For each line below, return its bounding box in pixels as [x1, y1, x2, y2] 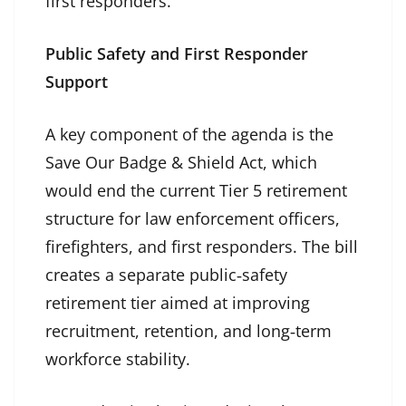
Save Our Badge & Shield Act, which [45, 151, 317, 174]
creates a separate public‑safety [45, 264, 287, 286]
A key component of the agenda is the [45, 123, 333, 146]
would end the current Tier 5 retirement [45, 179, 347, 202]
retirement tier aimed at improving [45, 292, 310, 314]
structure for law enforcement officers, [45, 208, 340, 230]
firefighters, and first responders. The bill [45, 236, 358, 258]
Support [45, 71, 108, 93]
